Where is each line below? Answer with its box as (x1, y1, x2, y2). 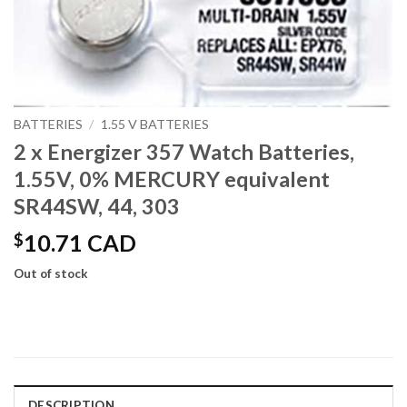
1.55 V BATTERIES (100, 116, 209, 133)
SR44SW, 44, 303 (14, 194, 180, 220)
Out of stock (14, 265, 88, 281)
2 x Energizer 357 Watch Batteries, (14, 139, 354, 165)
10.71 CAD (24, 229, 136, 257)
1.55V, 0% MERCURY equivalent (14, 166, 330, 193)
